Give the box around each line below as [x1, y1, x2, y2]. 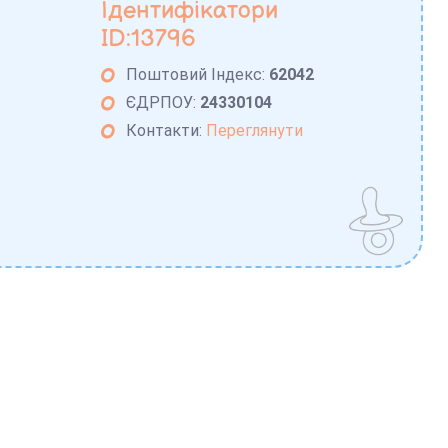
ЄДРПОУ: [126, 93, 201, 113]
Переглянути [206, 121, 304, 141]
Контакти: [126, 121, 207, 141]
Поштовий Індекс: [126, 65, 270, 85]
